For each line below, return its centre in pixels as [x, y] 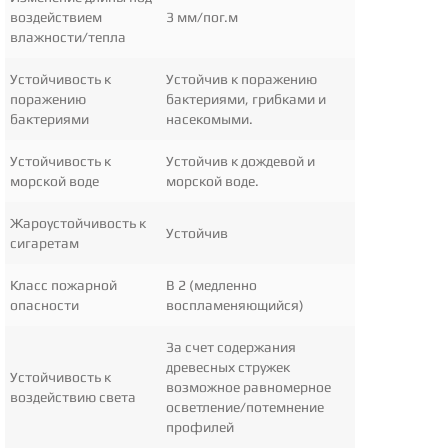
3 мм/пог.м [202, 16]
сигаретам [44, 242]
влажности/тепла [68, 36]
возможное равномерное [248, 386]
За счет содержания [231, 346]
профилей [200, 426]
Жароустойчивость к [78, 222]
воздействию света [73, 396]
